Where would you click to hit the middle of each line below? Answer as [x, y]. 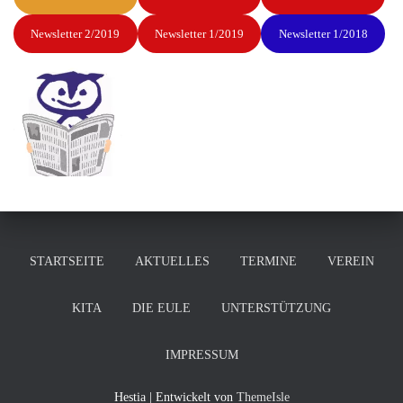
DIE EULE [161, 308]
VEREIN [350, 261]
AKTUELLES [172, 261]
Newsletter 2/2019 [76, 33]
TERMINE [268, 261]
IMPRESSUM [201, 354]
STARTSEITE [67, 261]
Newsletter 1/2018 [323, 33]
